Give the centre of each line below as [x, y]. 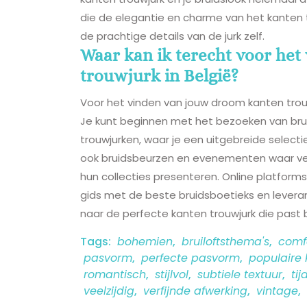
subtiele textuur [240, 274]
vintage [277, 291]
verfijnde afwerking [195, 291]
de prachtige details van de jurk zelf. [172, 36]
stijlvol [172, 274]
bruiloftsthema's [225, 241]
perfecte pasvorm [191, 258]
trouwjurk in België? [159, 75]
